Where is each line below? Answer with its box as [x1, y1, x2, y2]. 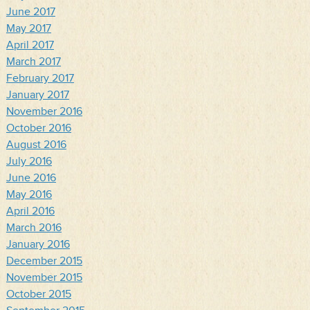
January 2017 [6, 89, 69, 102]
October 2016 [6, 122, 71, 136]
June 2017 [6, 6, 55, 19]
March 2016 [6, 221, 62, 235]
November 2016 [6, 105, 82, 119]
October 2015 [6, 288, 71, 302]
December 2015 [6, 255, 82, 268]
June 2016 [6, 172, 56, 185]
